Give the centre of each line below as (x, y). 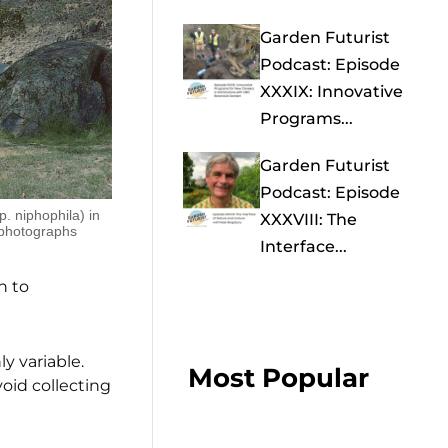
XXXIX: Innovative (331, 92)
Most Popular (279, 378)
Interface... (303, 247)
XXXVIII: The (308, 220)
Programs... (306, 119)
